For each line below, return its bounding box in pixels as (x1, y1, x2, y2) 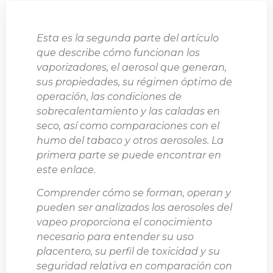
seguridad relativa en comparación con (37, 260, 232, 272)
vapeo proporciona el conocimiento (37, 216, 212, 228)
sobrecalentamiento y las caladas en (37, 105, 220, 117)
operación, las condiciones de (37, 90, 182, 102)
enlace (60, 163, 94, 175)
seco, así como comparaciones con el (37, 119, 219, 132)
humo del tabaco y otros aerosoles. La (37, 134, 224, 146)
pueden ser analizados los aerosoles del (37, 201, 232, 213)
